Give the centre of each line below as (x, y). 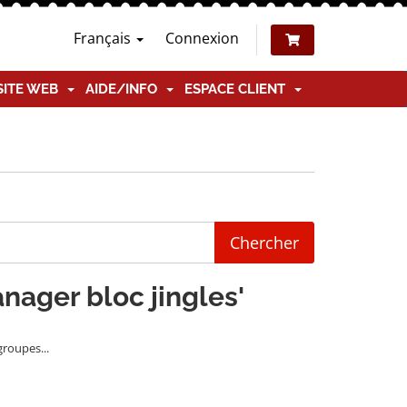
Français (104, 38)
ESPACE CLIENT (238, 89)
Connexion (202, 38)
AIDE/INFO (125, 89)
